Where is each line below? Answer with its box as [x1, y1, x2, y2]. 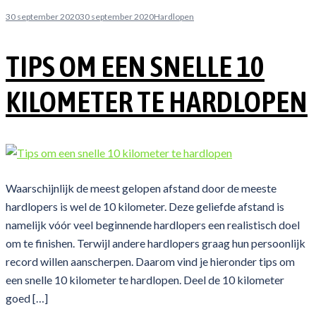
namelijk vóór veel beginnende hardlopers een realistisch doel [6, 218, 300, 232]
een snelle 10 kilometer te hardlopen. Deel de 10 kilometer [6, 273, 284, 287]
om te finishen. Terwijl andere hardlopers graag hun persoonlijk [6, 236, 305, 250]
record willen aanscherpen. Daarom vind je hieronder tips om [6, 255, 295, 269]
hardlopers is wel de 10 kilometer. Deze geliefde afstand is [6, 200, 284, 214]
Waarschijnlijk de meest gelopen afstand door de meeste [6, 181, 276, 195]
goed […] [6, 291, 48, 305]
